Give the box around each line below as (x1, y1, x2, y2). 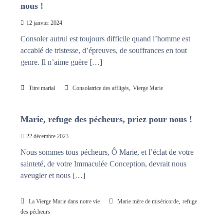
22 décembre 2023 (26, 132, 69, 140)
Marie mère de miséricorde (117, 198, 179, 205)
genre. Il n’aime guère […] (20, 57, 102, 66)
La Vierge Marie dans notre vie (28, 198, 100, 205)
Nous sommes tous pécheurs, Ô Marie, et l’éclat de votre (20, 147, 194, 156)
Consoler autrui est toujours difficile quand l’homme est (20, 34, 190, 43)
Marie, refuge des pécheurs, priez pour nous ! (20, 114, 192, 124)
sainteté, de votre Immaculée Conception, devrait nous (20, 159, 186, 168)
